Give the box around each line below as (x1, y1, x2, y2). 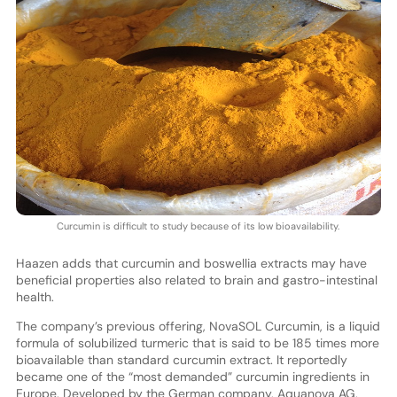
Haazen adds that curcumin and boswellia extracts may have (15, 255, 367, 272)
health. (15, 289, 54, 306)
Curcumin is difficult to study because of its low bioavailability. (57, 220, 340, 233)
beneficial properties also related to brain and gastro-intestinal (15, 272, 378, 289)
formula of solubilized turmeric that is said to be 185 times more (15, 335, 379, 352)
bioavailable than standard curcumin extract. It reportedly (15, 352, 347, 369)
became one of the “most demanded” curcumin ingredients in (15, 369, 370, 385)
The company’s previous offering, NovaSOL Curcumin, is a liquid (15, 318, 380, 335)
